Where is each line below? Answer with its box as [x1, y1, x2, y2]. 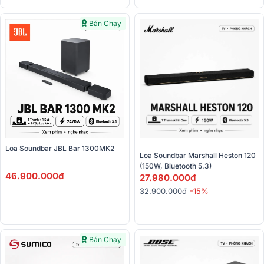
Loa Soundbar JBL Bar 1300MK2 [5, 144, 114, 153]
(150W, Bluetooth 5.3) [140, 161, 212, 171]
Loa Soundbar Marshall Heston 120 [140, 151, 256, 160]
